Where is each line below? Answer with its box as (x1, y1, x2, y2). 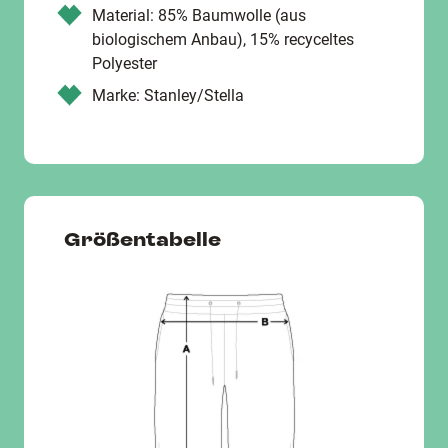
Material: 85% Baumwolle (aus (92, 6, 306, 25)
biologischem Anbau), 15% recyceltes (92, 30, 354, 49)
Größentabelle (64, 228, 221, 251)
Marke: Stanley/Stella (92, 86, 244, 105)
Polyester (92, 54, 157, 73)
